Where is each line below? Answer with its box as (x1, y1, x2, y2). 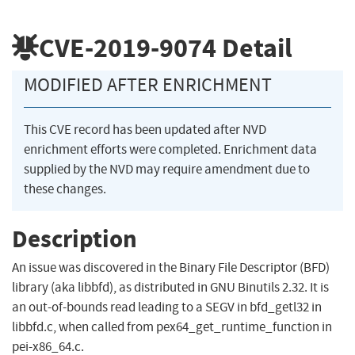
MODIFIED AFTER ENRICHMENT (24, 73, 272, 97)
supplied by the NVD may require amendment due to (24, 161, 310, 178)
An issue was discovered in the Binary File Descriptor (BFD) (12, 259, 330, 277)
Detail (216, 29, 292, 66)
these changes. (24, 181, 106, 198)
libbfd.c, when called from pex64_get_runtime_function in (12, 319, 332, 336)
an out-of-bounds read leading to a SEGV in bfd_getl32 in (12, 299, 322, 316)
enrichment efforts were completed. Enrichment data (24, 141, 317, 158)
